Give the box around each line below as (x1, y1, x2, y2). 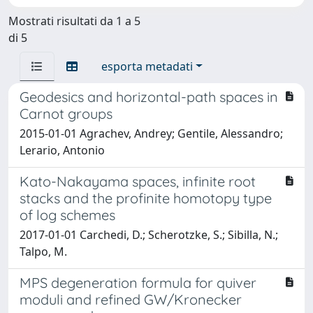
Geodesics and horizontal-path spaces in (20, 87, 278, 105)
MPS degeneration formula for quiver (20, 273, 256, 291)
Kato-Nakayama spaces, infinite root (20, 172, 256, 190)
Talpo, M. (20, 243, 67, 259)
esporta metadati (101, 58, 193, 74)
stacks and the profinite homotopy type (20, 189, 272, 207)
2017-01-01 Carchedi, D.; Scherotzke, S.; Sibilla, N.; (20, 226, 278, 242)
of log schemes (20, 205, 115, 224)
